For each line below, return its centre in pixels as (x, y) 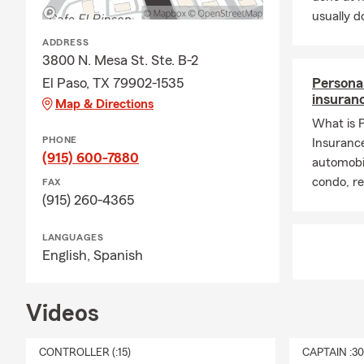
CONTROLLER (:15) (85, 353)
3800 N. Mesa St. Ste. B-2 (120, 61)
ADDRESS (66, 43)
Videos (63, 314)
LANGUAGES (73, 238)
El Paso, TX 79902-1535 (113, 83)
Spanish (118, 256)
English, (68, 256)
